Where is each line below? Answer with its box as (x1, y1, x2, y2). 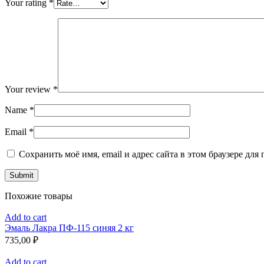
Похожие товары (5, 191, 72, 202)
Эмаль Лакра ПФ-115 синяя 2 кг (5, 223, 134, 233)
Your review (5, 84, 53, 95)
